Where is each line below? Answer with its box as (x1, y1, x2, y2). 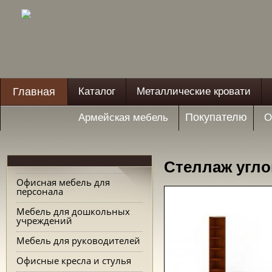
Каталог (78, 86, 115, 97)
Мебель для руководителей (16, 234, 140, 246)
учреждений (16, 214, 72, 226)
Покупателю (185, 111, 247, 123)
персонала (16, 185, 63, 197)
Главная (13, 86, 55, 98)
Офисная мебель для (16, 176, 110, 188)
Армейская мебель (78, 112, 168, 123)
